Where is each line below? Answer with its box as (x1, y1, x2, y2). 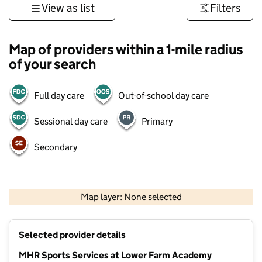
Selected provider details (19, 229, 126, 241)
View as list (41, 1, 95, 15)
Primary (142, 116, 173, 127)
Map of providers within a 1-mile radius (9, 41, 243, 58)
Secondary (34, 142, 77, 153)
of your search (9, 56, 96, 73)
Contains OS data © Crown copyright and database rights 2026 (97, 202, 251, 210)
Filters (210, 1, 241, 15)
